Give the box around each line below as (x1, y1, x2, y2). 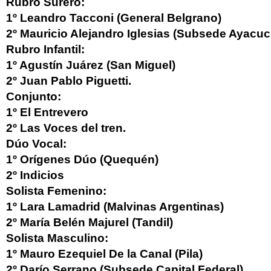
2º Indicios (6, 169, 64, 181)
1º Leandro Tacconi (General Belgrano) (6, 11, 221, 24)
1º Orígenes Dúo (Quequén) (6, 153, 158, 166)
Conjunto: (6, 90, 61, 103)
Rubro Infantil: (6, 43, 85, 56)
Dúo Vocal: (6, 137, 67, 150)
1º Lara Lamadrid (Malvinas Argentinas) (6, 200, 224, 213)
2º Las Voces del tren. (6, 122, 126, 134)
